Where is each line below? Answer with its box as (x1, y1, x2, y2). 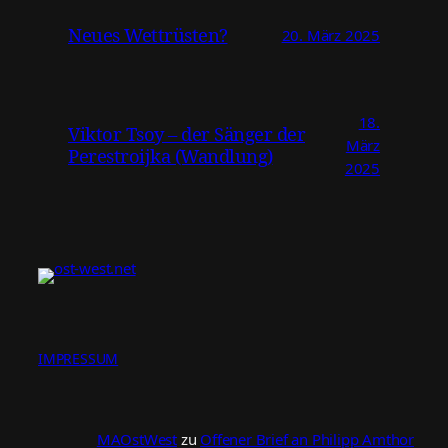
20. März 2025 (281, 24, 380, 45)
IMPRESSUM (38, 349, 119, 369)
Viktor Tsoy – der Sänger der (68, 121, 305, 146)
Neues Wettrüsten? (68, 22, 228, 47)
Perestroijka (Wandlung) (68, 143, 273, 168)
